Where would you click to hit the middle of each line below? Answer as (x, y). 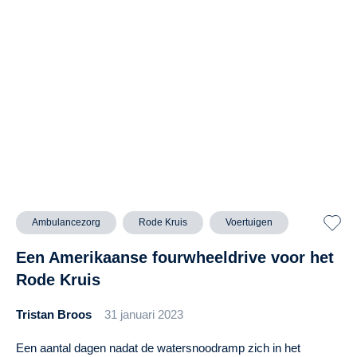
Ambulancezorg (66, 223)
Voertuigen (249, 223)
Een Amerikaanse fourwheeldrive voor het (175, 258)
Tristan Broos (54, 315)
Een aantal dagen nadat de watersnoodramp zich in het (158, 348)
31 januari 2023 (144, 315)
